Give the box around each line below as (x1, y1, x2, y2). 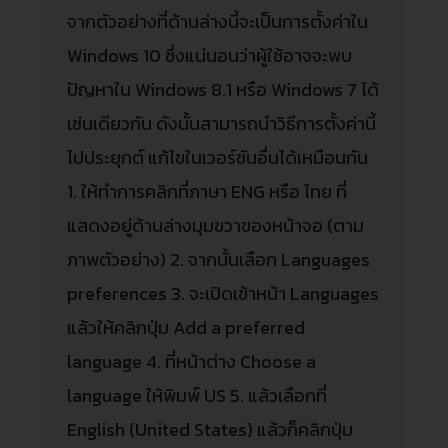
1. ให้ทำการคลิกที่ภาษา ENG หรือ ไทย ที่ (67, 177, 348, 205)
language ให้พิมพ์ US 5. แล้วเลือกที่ (67, 381, 328, 409)
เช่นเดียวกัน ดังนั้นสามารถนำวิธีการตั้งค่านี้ (67, 109, 377, 137)
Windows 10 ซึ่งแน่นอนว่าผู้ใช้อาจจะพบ (67, 41, 353, 69)
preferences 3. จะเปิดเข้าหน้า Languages (67, 279, 380, 307)
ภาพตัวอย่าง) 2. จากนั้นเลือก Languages (67, 245, 371, 273)
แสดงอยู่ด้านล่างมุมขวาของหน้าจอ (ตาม (67, 211, 365, 239)
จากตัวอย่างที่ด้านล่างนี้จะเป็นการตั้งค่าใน (67, 7, 369, 35)
